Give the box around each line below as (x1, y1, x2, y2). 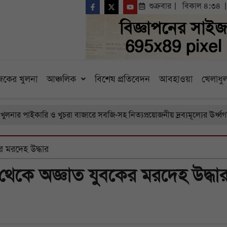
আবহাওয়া (159, 73, 193, 85)
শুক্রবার (148, 1, 171, 11)
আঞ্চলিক (46, 73, 76, 85)
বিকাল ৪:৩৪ (182, 1, 221, 11)
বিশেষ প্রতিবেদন (94, 73, 150, 85)
